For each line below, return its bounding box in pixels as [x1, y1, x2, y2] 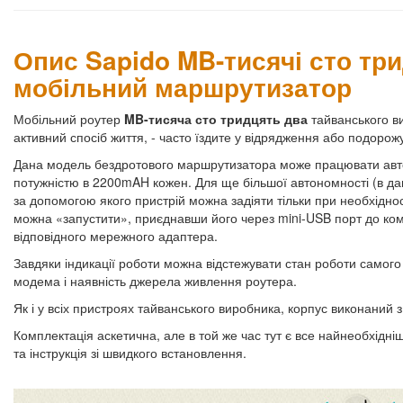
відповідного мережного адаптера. [13, 227, 218, 246]
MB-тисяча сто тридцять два [124, 110, 311, 129]
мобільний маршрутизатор [13, 68, 352, 106]
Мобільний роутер [13, 110, 124, 129]
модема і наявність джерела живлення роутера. [13, 272, 297, 291]
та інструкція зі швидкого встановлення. [13, 344, 246, 363]
